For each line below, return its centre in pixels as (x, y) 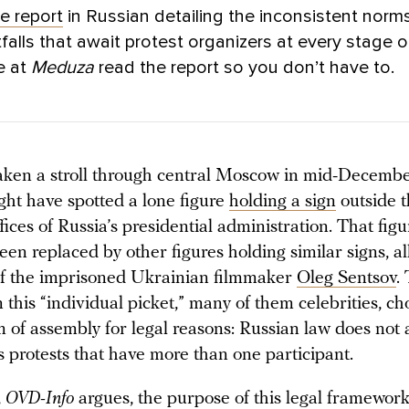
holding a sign (283, 202)
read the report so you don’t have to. (246, 68)
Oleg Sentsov (346, 279)
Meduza (65, 68)
